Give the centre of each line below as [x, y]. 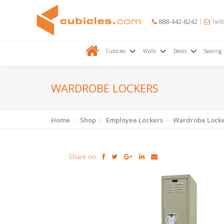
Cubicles [115, 51]
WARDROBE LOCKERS [105, 88]
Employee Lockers [134, 120]
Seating [213, 51]
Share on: [83, 156]
